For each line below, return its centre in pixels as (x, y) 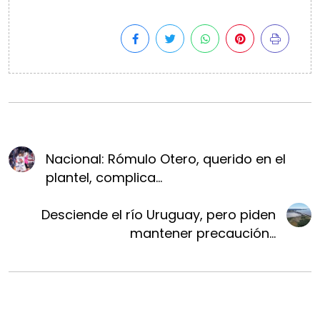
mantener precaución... (203, 233)
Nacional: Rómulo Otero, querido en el (165, 159)
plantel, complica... (104, 177)
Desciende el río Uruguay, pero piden (159, 215)
